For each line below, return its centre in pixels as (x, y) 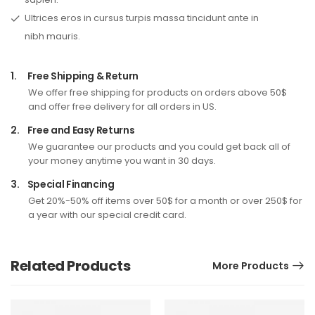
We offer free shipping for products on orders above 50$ (157, 93)
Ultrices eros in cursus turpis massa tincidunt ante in (142, 18)
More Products (251, 266)
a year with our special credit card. (107, 215)
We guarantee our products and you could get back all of (159, 147)
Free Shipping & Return (82, 76)
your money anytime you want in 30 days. (122, 161)
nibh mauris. (52, 37)
